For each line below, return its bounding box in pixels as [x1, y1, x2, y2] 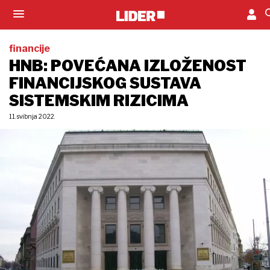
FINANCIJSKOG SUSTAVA [9, 74, 201, 92]
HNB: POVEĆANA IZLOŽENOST [9, 57, 246, 75]
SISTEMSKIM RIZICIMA [9, 92, 189, 110]
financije [9, 43, 50, 54]
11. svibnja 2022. [9, 113, 55, 120]
